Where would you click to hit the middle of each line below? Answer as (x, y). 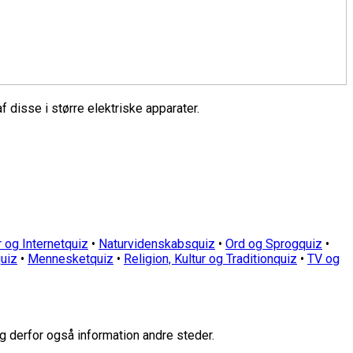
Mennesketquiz (71, 258)
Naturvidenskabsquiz (157, 243)
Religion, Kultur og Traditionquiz (210, 258)
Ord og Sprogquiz (274, 243)
